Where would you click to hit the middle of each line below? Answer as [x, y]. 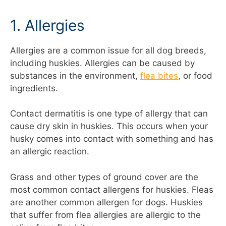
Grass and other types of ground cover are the [104, 177]
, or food [195, 75]
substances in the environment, [75, 75]
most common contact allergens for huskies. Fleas [112, 189]
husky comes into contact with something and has [112, 139]
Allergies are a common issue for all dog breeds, [108, 50]
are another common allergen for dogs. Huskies [106, 202]
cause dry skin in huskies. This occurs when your [109, 126]
